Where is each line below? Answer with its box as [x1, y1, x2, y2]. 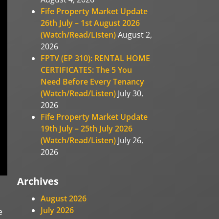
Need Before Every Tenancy [41, 76, 145, 87]
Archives [17, 174, 59, 188]
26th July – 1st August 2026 [41, 17, 140, 28]
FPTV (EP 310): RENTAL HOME [41, 52, 151, 64]
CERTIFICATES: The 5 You [41, 64, 132, 75]
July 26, [118, 134, 144, 146]
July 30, [118, 88, 144, 99]
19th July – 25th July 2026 [41, 123, 133, 134]
